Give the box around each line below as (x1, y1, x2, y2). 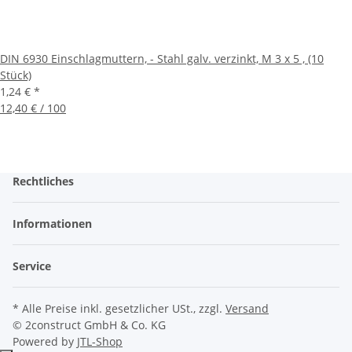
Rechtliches (13, 174, 77, 189)
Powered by (13, 334, 77, 350)
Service (13, 258, 54, 274)
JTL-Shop (77, 334, 123, 350)
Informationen (13, 216, 95, 232)
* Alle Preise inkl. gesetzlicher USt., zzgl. (13, 301, 225, 317)
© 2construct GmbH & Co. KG (13, 317, 166, 333)
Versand (225, 301, 269, 317)
